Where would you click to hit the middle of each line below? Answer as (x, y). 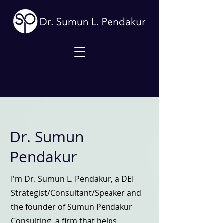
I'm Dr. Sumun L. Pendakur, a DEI (72, 179)
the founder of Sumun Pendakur (72, 207)
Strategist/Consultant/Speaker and (76, 193)
